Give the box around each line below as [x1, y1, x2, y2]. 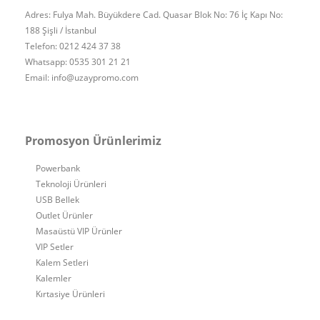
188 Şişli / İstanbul [25, 24, 96, 36]
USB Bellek [36, 194, 79, 206]
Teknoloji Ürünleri [36, 178, 106, 190]
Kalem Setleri [36, 256, 89, 269]
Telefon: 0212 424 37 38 [25, 40, 121, 52]
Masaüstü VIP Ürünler [36, 225, 122, 237]
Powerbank [36, 162, 80, 174]
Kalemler [36, 272, 71, 284]
